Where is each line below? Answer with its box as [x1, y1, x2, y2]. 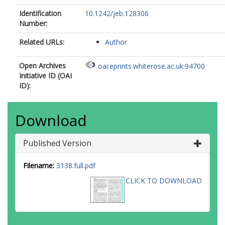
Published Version [23, 138, 91, 149]
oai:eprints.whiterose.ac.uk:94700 [98, 61, 205, 71]
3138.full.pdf [56, 161, 95, 170]
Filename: [23, 161, 54, 170]
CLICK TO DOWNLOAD [126, 176, 202, 185]
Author [105, 37, 127, 47]
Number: [19, 19, 47, 28]
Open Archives [19, 61, 66, 70]
